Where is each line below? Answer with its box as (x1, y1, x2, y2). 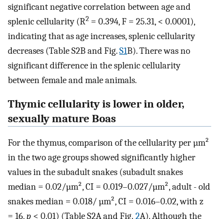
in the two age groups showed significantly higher (8, 152, 196, 163)
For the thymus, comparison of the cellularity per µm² (8, 137, 209, 148)
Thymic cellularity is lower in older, (8, 97, 184, 110)
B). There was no (127, 45, 190, 57)
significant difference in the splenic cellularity (8, 60, 180, 71)
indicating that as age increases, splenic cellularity (8, 31, 195, 42)
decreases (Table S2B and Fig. (8, 45, 119, 57)
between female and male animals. (8, 75, 137, 86)
